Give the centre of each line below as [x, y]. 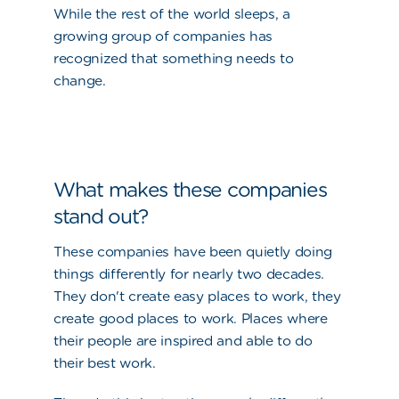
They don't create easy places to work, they [197, 296]
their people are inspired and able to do [183, 341]
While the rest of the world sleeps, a [172, 14]
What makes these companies [190, 189]
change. [82, 81]
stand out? [101, 216]
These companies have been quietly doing [193, 252]
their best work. [105, 363]
